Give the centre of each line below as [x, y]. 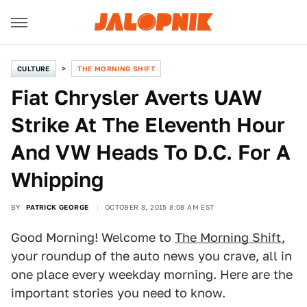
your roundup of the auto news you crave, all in [151, 256]
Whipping [57, 180]
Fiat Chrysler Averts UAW [136, 97]
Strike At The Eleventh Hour [148, 125]
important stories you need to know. [118, 293]
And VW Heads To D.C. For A [151, 152]
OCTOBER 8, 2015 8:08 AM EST [159, 207]
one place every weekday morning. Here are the [152, 274]
